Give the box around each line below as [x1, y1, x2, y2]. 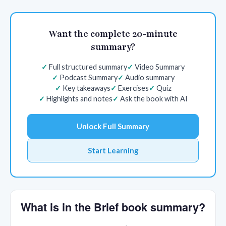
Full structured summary [49, 62, 127, 71]
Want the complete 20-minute [48, 27, 178, 40]
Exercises [118, 83, 149, 92]
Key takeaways [62, 83, 110, 92]
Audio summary [125, 73, 175, 82]
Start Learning [87, 145, 139, 155]
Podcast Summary [59, 73, 118, 82]
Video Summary [135, 62, 185, 71]
